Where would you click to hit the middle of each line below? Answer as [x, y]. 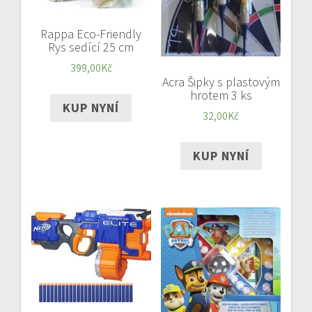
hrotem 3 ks [221, 95]
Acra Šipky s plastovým [221, 82]
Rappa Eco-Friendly [91, 34]
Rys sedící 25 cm [91, 47]
